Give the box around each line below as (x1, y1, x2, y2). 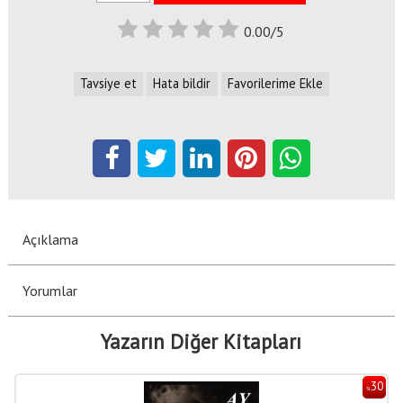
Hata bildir (153, 75, 211, 93)
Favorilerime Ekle (227, 75, 323, 93)
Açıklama (22, 229, 78, 248)
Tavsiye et (80, 75, 138, 93)
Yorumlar (22, 281, 77, 300)
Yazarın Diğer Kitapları (101, 327, 302, 354)
